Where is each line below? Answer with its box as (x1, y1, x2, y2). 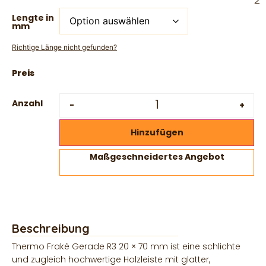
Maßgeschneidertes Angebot (89, 150, 224, 163)
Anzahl (12, 97, 43, 109)
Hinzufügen (130, 126, 183, 139)
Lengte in (12, 11, 54, 24)
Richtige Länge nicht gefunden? (12, 42, 117, 52)
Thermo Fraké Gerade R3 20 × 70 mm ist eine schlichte (12, 240, 240, 252)
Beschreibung (12, 220, 90, 236)
